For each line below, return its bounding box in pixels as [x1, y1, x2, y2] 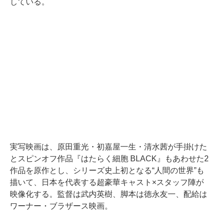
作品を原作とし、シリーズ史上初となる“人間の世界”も [10, 166, 204, 175]
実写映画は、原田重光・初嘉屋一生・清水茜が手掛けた [10, 142, 207, 151]
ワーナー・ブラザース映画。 [10, 201, 112, 210]
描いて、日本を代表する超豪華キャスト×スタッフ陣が [10, 178, 204, 186]
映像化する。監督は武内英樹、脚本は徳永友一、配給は [10, 189, 207, 198]
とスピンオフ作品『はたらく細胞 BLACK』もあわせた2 [10, 154, 209, 163]
